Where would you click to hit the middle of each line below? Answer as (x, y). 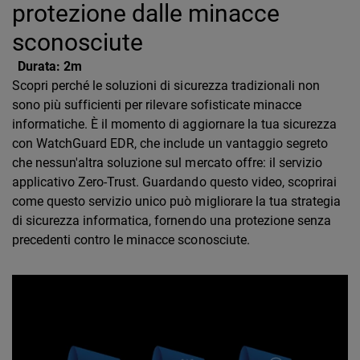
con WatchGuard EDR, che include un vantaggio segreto (170, 143)
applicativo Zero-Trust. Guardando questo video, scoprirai (174, 182)
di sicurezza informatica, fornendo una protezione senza (172, 221)
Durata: (39, 66)
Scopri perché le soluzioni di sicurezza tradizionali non (166, 86)
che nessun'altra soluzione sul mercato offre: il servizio (167, 163)
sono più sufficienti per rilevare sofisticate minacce (157, 105)
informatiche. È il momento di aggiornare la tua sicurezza (174, 124)
